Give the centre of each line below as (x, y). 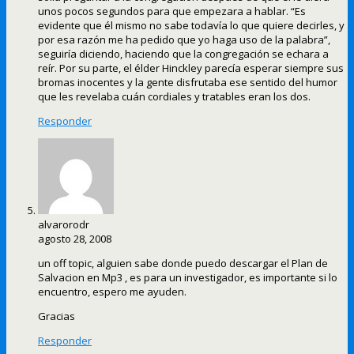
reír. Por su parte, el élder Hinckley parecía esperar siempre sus (191, 68)
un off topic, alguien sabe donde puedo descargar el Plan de (183, 264)
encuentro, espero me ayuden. (112, 292)
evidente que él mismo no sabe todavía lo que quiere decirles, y (191, 26)
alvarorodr (64, 225)
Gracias (56, 316)
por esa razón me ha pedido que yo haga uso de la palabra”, (184, 40)
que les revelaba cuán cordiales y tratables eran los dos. (174, 97)
